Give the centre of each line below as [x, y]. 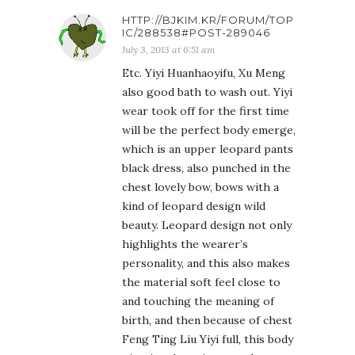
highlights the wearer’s [185, 244]
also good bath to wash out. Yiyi [207, 92]
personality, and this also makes [206, 263]
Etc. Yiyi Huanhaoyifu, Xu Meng [204, 73]
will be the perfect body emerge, [209, 130]
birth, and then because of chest [207, 320]
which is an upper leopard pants [208, 149]
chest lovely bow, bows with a [200, 187]
